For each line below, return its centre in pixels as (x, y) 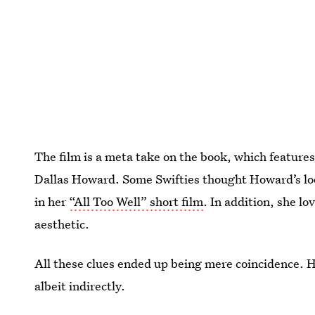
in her (52, 201)
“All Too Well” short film (136, 201)
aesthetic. (62, 224)
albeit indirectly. (80, 285)
